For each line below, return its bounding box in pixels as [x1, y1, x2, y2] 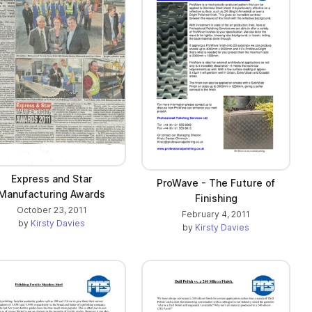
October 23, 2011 [16, 204, 87, 215]
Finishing [194, 192, 237, 204]
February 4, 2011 [182, 208, 250, 219]
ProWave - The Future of [157, 176, 275, 189]
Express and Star [11, 172, 92, 185]
